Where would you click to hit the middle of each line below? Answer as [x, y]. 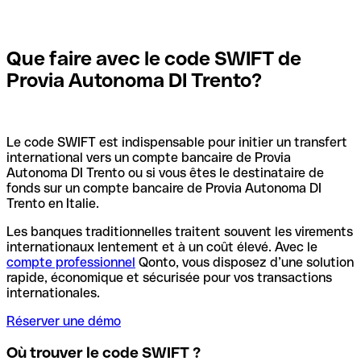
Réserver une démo [64, 322]
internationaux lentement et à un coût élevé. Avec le [162, 247]
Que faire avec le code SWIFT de [154, 58]
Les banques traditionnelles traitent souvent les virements [180, 232]
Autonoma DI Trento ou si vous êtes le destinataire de [165, 173]
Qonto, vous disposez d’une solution [245, 263]
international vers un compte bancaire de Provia [149, 158]
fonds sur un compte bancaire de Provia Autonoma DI [164, 189]
